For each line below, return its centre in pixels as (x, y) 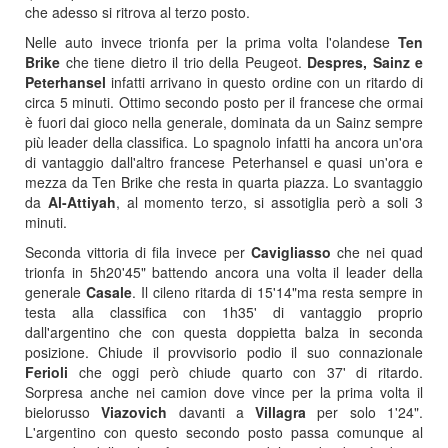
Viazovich (134, 412)
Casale (109, 292)
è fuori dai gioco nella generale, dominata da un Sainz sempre (224, 122)
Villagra (281, 412)
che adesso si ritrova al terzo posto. (137, 12)
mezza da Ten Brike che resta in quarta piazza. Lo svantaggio (224, 182)
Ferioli (46, 372)
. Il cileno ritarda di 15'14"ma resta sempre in (277, 292)
